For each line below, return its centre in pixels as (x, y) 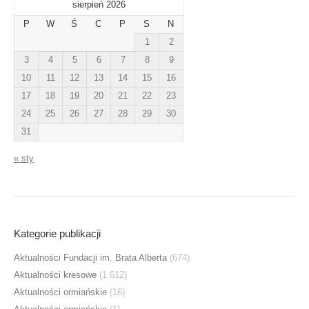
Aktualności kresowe (55, 275)
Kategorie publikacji (57, 233)
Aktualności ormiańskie (60, 292)
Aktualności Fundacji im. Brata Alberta (90, 258)
